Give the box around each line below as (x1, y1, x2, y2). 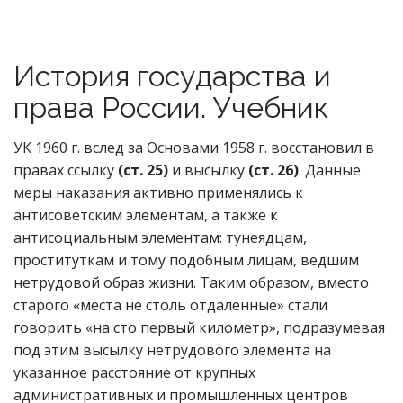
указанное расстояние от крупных (13, 363, 255, 382)
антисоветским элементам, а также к (13, 205, 278, 225)
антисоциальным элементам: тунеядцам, (13, 228, 307, 247)
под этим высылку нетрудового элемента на (13, 340, 331, 360)
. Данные (299, 160, 361, 180)
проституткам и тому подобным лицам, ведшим (13, 250, 359, 270)
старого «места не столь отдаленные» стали (13, 295, 327, 315)
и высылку (168, 160, 248, 180)
